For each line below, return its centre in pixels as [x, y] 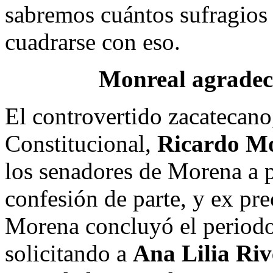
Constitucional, [81, 143]
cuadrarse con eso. [93, 41]
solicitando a [69, 253]
